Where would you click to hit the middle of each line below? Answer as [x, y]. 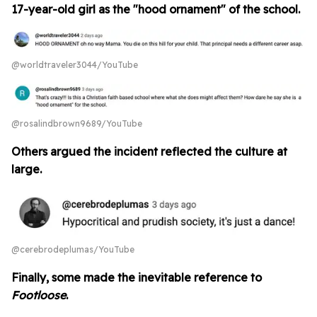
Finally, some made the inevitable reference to [137, 277]
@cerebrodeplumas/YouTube [73, 249]
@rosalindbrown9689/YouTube [77, 123]
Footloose [39, 295]
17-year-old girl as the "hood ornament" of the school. [156, 9]
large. [27, 169]
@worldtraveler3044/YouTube [75, 64]
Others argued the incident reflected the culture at [149, 151]
